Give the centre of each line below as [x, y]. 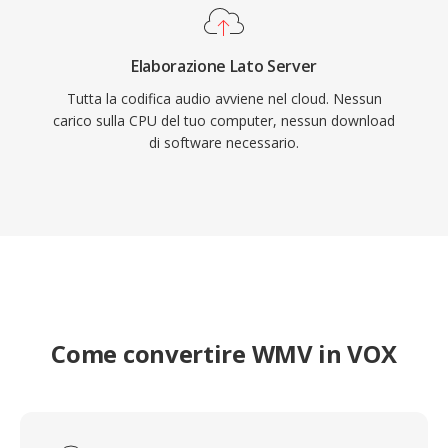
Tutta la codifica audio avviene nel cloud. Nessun [224, 98]
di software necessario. [224, 142]
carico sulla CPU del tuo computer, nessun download [224, 120]
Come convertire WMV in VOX [224, 353]
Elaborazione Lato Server [224, 66]
